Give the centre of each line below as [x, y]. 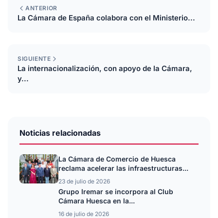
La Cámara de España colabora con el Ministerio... [106, 18]
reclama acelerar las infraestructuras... [123, 168]
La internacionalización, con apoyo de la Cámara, [105, 68]
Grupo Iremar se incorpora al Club [116, 191]
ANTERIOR [41, 8]
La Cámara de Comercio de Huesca [117, 159]
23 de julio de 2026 [84, 181]
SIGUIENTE [34, 59]
